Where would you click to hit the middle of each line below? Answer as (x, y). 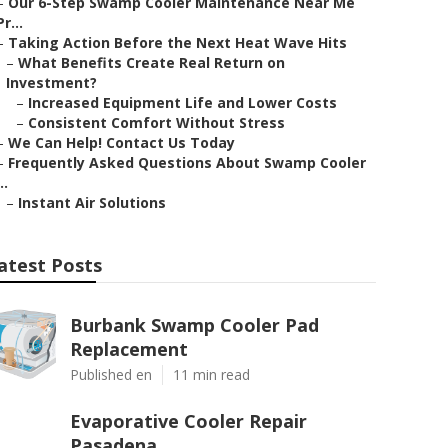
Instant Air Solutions (92, 202)
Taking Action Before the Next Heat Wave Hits (177, 42)
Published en (111, 374)
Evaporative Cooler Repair (188, 421)
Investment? (51, 82)
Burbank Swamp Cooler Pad (194, 325)
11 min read (211, 374)
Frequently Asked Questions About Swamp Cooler (187, 162)
